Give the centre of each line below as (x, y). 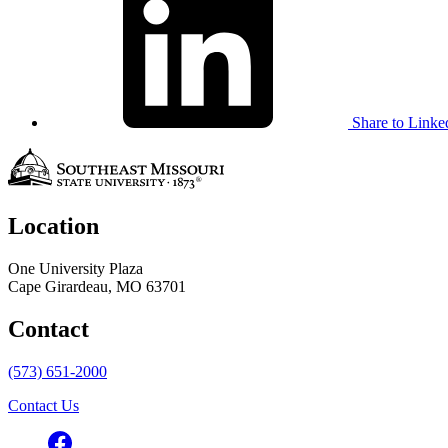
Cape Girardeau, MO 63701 (97, 287)
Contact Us (43, 406)
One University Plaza (75, 269)
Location (53, 226)
